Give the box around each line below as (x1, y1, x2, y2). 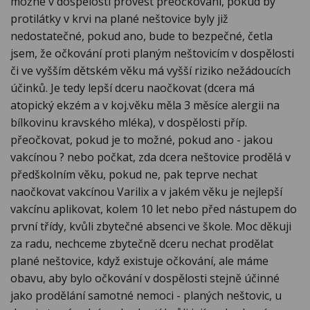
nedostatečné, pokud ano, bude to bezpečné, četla (10, 28, 273, 44)
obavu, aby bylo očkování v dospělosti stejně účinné (10, 271, 280, 286)
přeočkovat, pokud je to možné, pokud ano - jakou (10, 132, 273, 148)
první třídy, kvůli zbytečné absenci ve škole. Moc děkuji (10, 219, 291, 235)
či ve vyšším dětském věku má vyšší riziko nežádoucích (10, 63, 291, 79)
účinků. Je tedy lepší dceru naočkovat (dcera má (10, 80, 255, 96)
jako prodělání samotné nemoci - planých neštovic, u (10, 288, 282, 304)
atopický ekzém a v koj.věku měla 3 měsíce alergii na (10, 98, 280, 113)
